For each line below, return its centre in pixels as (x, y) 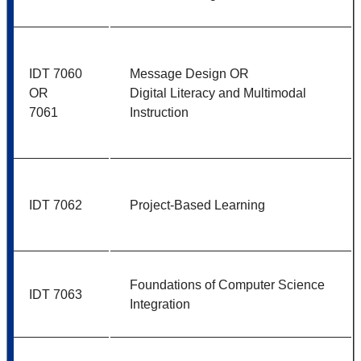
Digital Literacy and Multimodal (218, 93)
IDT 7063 (56, 294)
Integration (160, 304)
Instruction (159, 112)
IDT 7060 (56, 73)
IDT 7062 (56, 205)
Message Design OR (189, 73)
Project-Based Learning (197, 205)
